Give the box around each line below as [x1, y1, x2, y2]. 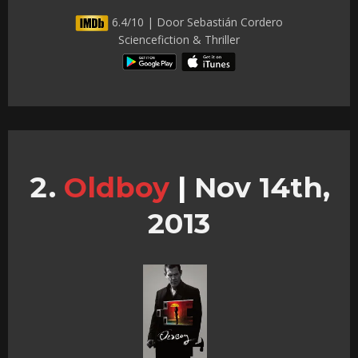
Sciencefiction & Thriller [118, 31, 240, 47]
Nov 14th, [185, 170, 330, 205]
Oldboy [63, 170, 169, 205]
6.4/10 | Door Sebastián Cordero [109, 14, 283, 30]
